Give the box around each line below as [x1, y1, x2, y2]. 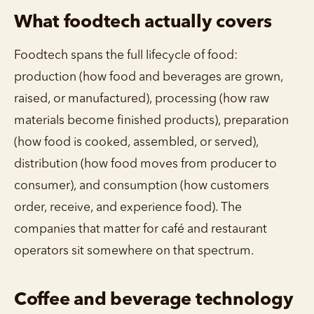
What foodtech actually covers [14, 13, 272, 32]
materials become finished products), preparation [14, 114, 289, 127]
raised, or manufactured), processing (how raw [14, 93, 269, 105]
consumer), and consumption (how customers [14, 179, 269, 192]
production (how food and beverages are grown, [14, 71, 283, 83]
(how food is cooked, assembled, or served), [14, 136, 259, 149]
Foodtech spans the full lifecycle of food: [14, 49, 238, 62]
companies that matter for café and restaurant [14, 223, 267, 235]
